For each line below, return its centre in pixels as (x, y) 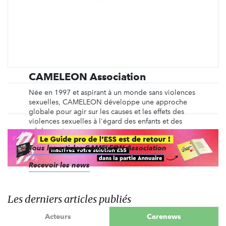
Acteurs (58, 217)
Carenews (164, 217)
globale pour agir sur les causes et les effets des (106, 112)
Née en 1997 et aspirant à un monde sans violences (112, 93)
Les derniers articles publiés (69, 199)
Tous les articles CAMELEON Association (97, 148)
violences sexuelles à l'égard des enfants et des (105, 121)
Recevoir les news (59, 165)
